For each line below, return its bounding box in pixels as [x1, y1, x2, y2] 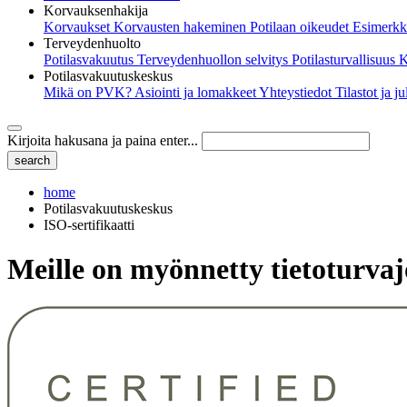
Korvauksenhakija [44, 2, 148, 18]
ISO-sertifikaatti [44, 216, 134, 233]
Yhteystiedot [259, 84, 335, 100]
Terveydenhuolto [44, 35, 141, 51]
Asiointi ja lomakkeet [134, 84, 259, 100]
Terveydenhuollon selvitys [137, 51, 292, 67]
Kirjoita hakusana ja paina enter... [7, 132, 198, 148]
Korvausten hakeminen [114, 18, 250, 35]
